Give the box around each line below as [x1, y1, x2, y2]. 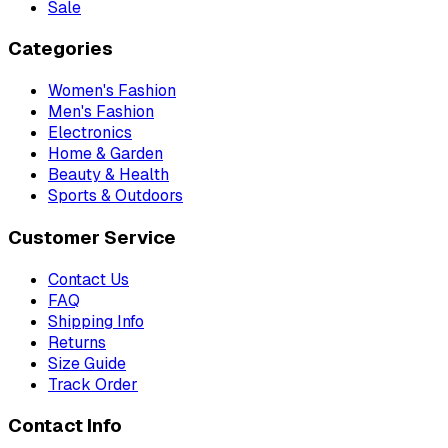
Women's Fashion [48, 80, 176, 102]
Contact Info [8, 413, 122, 439]
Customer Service [8, 224, 176, 250]
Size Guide [48, 352, 126, 374]
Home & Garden [48, 143, 163, 165]
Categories [8, 36, 113, 62]
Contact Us [48, 268, 129, 290]
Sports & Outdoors [48, 185, 183, 207]
